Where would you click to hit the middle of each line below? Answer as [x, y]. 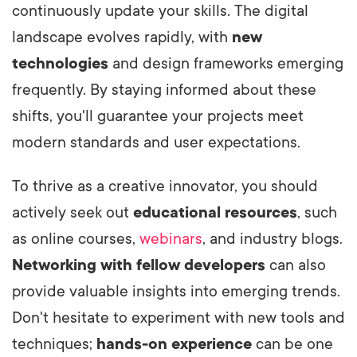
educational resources [215, 212]
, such [317, 212]
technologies [60, 63]
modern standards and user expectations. [156, 142]
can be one [292, 344]
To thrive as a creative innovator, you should [165, 186]
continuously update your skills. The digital [160, 11]
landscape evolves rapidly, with [122, 37]
